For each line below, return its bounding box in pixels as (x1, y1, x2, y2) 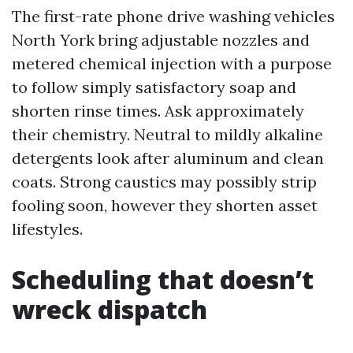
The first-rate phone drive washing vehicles (12, 6, 335, 26)
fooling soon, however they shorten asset (12, 195, 318, 215)
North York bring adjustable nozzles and (12, 29, 310, 50)
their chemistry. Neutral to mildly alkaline (12, 124, 323, 144)
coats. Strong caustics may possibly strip (12, 171, 317, 191)
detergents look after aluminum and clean (12, 147, 324, 168)
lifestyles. (12, 218, 83, 239)
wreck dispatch (12, 292, 207, 326)
